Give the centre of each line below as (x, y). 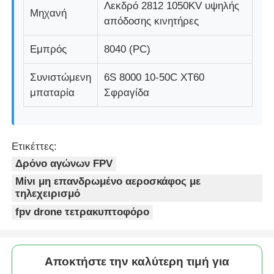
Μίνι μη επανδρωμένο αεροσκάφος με (108, 182)
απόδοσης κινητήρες (152, 21)
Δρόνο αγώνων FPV (64, 163)
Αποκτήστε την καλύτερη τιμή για (137, 261)
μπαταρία (53, 92)
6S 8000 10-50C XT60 (154, 77)
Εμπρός (49, 49)
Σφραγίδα (127, 92)
